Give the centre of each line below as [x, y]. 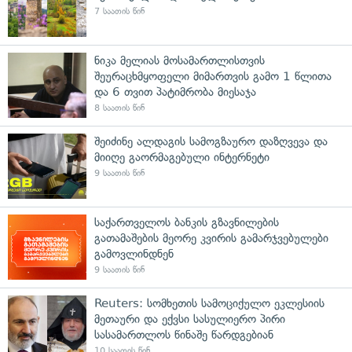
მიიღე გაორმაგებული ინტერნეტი [182, 157]
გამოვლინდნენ [134, 253]
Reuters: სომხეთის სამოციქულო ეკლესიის [209, 303]
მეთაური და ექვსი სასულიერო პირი [190, 319]
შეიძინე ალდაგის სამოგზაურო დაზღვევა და [211, 141]
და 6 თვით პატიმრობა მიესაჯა [175, 92]
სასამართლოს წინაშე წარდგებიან [184, 334]
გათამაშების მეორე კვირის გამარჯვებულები [211, 238]
